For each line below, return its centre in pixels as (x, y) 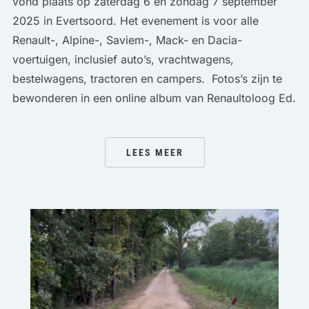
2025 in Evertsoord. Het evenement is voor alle (135, 21)
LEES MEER (154, 153)
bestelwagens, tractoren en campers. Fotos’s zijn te (147, 79)
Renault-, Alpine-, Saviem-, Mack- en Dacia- (127, 40)
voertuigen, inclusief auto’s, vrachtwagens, (123, 60)
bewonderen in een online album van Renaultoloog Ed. (154, 98)
